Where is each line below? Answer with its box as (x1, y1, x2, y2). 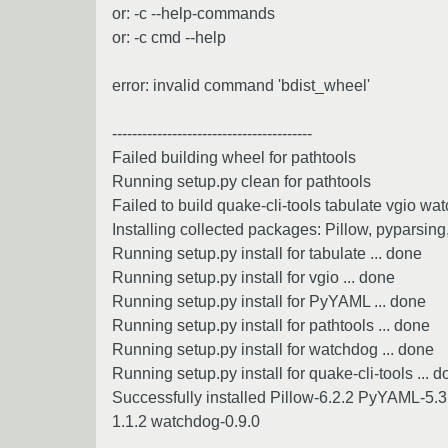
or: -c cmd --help (112, 28, 226, 46)
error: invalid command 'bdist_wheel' (112, 76, 370, 94)
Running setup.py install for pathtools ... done (112, 316, 430, 334)
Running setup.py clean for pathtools (112, 172, 371, 190)
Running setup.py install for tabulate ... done (112, 244, 422, 262)
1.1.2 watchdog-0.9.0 (112, 412, 260, 430)
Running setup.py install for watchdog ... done (112, 340, 434, 358)
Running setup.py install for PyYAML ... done (112, 292, 426, 310)
